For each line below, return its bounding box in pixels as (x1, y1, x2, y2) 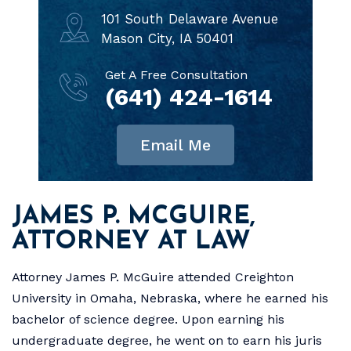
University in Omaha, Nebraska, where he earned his (12, 290, 328, 306)
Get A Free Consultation (105, 67, 248, 82)
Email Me (140, 135, 211, 154)
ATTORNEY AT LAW (12, 229, 251, 255)
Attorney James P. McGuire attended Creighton (12, 269, 294, 284)
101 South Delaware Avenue (101, 10, 278, 27)
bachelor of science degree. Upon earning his (12, 311, 284, 327)
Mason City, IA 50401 (101, 30, 233, 46)
